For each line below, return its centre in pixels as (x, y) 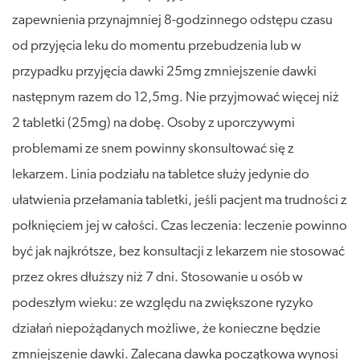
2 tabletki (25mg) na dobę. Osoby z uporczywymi (153, 123)
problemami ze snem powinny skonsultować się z (153, 149)
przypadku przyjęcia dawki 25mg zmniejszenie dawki (164, 72)
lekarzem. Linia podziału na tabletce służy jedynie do (161, 174)
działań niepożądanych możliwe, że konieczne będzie (166, 329)
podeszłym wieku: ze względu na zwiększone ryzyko (163, 303)
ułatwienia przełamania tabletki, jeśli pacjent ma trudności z (180, 200)
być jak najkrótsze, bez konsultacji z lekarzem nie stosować (178, 252)
